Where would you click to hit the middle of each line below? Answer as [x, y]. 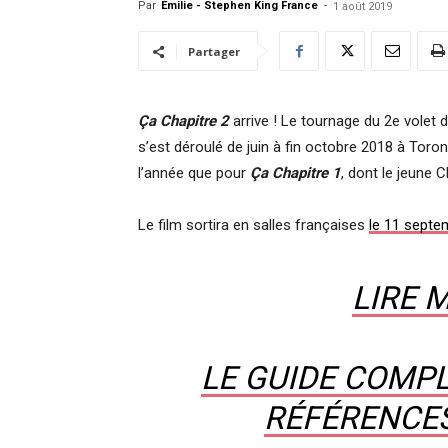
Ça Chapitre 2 [183, 121]
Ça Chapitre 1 [295, 173]
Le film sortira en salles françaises [253, 225]
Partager [214, 51]
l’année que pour [194, 173]
